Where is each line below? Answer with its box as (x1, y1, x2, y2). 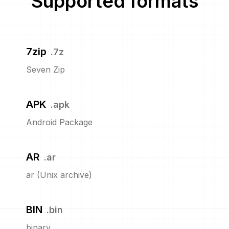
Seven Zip (26, 64, 65, 75)
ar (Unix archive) (26, 170, 92, 180)
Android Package (26, 117, 93, 127)
